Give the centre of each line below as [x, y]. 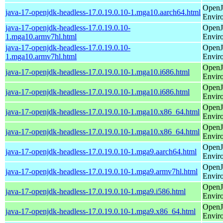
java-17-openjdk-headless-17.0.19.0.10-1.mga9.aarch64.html [101, 151]
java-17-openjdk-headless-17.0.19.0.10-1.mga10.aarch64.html [103, 12]
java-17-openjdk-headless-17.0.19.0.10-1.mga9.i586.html [96, 191]
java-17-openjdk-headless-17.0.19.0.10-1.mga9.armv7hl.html [102, 171]
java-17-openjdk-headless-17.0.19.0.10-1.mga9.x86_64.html [101, 211]
